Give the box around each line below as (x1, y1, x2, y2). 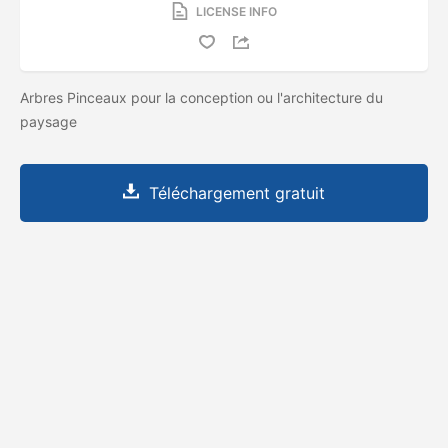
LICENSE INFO (195, 3, 277, 19)
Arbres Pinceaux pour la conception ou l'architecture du (20, 88, 383, 106)
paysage (20, 112, 81, 130)
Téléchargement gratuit (149, 182, 325, 203)
